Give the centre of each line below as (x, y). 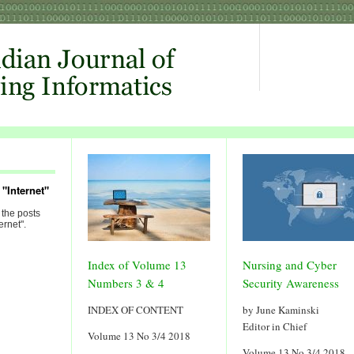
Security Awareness (291, 283)
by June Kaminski (281, 310)
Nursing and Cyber (290, 265)
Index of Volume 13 (137, 265)
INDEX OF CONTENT (136, 310)
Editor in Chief (275, 326)
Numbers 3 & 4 (126, 283)
